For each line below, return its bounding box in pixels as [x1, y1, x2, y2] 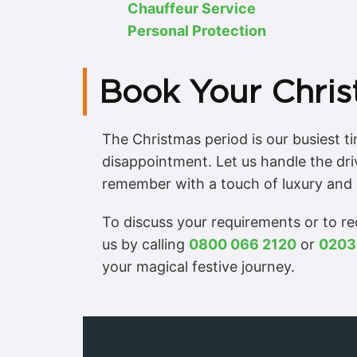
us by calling [102, 236, 189, 253]
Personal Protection [127, 22, 266, 40]
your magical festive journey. [102, 258, 295, 276]
